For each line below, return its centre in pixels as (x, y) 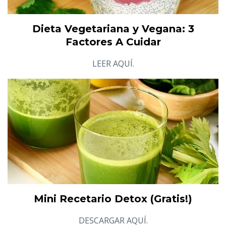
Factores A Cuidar (113, 42)
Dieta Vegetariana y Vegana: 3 (113, 29)
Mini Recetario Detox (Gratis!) (113, 199)
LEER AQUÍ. (113, 63)
